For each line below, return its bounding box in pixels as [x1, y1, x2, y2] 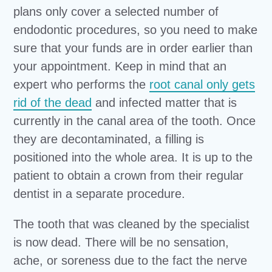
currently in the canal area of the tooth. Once [13, 114, 256, 127]
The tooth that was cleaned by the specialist [13, 217, 250, 231]
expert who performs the [13, 78, 150, 91]
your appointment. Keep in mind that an [13, 59, 227, 73]
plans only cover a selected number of [13, 5, 219, 18]
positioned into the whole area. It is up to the [13, 151, 253, 164]
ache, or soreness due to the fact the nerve [13, 254, 248, 267]
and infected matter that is [92, 96, 237, 109]
